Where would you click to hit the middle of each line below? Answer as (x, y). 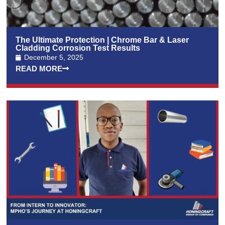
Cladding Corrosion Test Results (78, 48)
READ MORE (39, 69)
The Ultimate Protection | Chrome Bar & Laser (102, 40)
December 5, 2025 (54, 58)
